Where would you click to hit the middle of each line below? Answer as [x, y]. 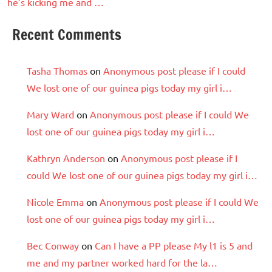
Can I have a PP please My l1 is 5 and [174, 245]
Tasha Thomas [57, 70]
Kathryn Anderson [66, 158]
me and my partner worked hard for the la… [122, 262]
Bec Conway [53, 245]
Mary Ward [50, 114]
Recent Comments [67, 34]
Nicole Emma [55, 201]
